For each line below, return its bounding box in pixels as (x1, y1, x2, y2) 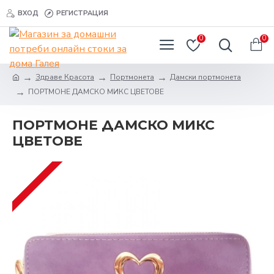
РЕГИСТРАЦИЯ (56, 8, 108, 18)
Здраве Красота (35, 72, 94, 82)
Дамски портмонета (170, 72, 241, 82)
